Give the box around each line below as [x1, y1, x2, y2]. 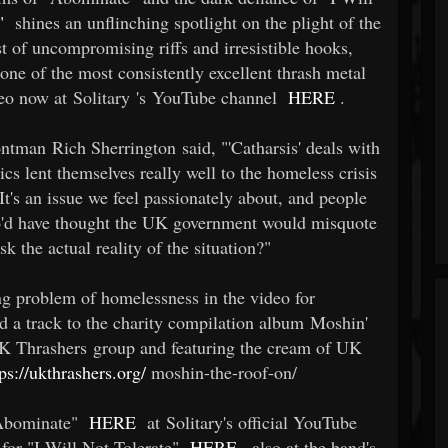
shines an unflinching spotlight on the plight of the [4, 9, 382, 34]
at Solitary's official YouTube [136, 409, 358, 434]
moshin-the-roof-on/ [146, 359, 298, 384]
